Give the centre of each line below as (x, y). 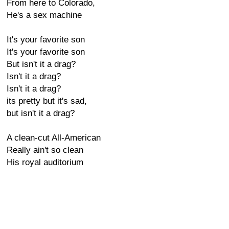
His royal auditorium (45, 162)
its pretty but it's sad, (47, 101)
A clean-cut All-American (54, 138)
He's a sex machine (44, 15)
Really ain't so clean (45, 150)
